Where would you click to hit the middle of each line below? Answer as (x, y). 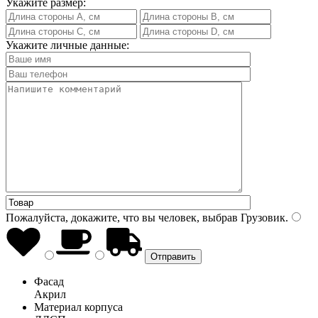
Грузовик (262, 217)
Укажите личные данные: (67, 45)
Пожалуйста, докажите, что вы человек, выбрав (122, 217)
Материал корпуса (78, 307)
